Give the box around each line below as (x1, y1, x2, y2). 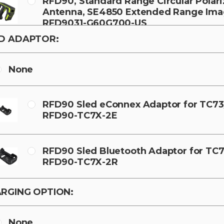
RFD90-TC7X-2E (42, 109, 117, 121)
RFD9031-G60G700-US (42, 17, 147, 28)
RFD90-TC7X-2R (42, 156, 118, 167)
